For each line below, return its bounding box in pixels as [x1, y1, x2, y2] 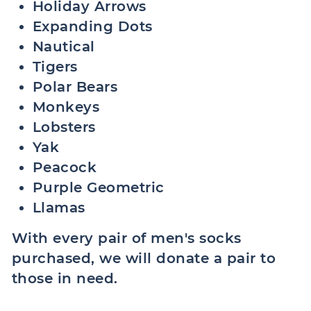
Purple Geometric [33, 179, 165, 196]
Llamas [33, 199, 85, 216]
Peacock [33, 159, 97, 176]
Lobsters [33, 119, 96, 135]
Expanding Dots [33, 18, 153, 35]
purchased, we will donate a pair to [12, 250, 276, 267]
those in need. [12, 270, 118, 287]
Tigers [33, 58, 78, 75]
